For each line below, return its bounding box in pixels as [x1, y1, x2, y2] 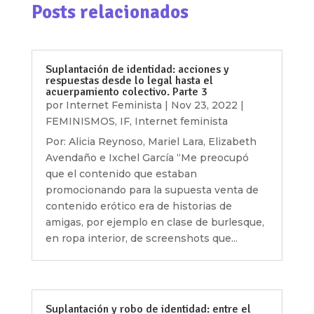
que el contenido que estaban [45, 167, 197, 180]
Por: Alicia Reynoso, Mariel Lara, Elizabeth [45, 135, 257, 148]
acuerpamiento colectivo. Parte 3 [45, 84, 207, 99]
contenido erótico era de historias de [45, 199, 232, 212]
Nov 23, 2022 [170, 98, 238, 111]
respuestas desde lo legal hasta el [45, 73, 213, 88]
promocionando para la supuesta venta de [45, 183, 259, 196]
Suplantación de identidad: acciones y [45, 62, 229, 76]
